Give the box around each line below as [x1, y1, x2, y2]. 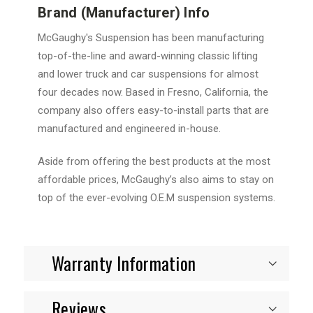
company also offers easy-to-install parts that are [38, 103, 269, 117]
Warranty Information [52, 249, 196, 276]
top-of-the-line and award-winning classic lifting [38, 49, 258, 62]
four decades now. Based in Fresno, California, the [38, 85, 268, 99]
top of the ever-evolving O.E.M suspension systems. [38, 191, 275, 204]
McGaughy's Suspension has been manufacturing [38, 31, 264, 44]
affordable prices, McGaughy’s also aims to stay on [38, 173, 274, 186]
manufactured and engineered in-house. [38, 122, 221, 135]
